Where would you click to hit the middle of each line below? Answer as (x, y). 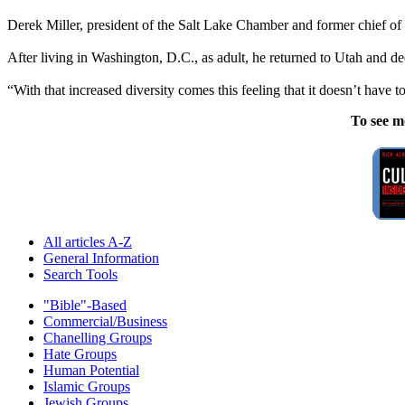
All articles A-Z (88, 241)
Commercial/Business (105, 321)
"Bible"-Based (85, 305)
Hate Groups (80, 353)
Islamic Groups (87, 386)
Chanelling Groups (98, 337)
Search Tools (80, 274)
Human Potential (91, 370)
